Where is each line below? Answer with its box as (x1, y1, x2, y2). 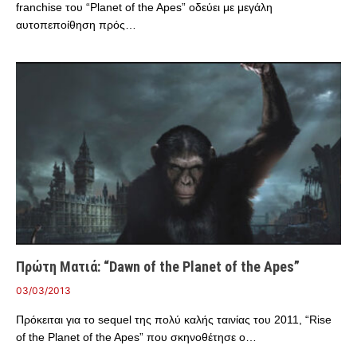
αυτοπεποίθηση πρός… (16, 18, 136, 31)
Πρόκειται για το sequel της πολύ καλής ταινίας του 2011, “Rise (16, 313, 331, 326)
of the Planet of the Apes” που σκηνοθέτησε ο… (16, 331, 257, 343)
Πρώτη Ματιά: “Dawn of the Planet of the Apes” (16, 258, 300, 275)
